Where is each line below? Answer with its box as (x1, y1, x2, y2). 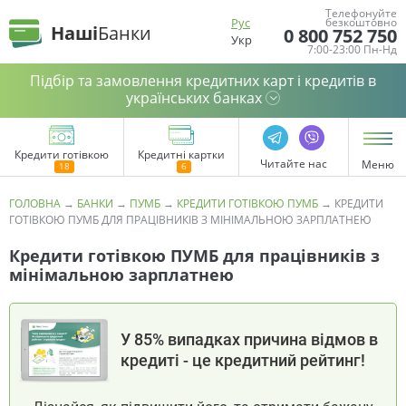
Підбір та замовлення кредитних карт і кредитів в (30, 71, 376, 91)
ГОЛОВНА (9, 196, 61, 211)
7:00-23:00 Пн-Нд (307, 42, 397, 57)
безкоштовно (325, 14, 397, 30)
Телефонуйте (325, 5, 397, 21)
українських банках (126, 88, 262, 108)
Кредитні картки (138, 147, 226, 162)
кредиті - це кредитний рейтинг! (121, 350, 365, 370)
